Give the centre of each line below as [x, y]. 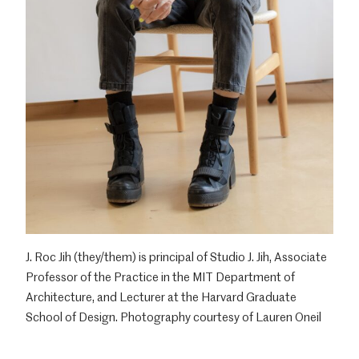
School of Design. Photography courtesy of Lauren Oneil [173, 317]
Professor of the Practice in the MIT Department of [160, 277]
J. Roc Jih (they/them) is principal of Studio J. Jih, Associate [176, 257]
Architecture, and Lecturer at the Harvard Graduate [161, 297]
